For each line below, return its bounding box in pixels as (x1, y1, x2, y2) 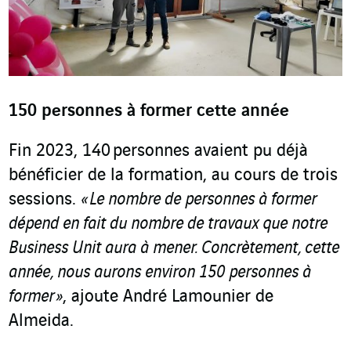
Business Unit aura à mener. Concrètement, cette (9, 238, 339, 258)
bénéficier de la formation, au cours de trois (9, 165, 338, 185)
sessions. (9, 190, 81, 209)
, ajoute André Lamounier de (63, 287, 273, 306)
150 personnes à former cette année (9, 101, 289, 121)
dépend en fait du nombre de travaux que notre (9, 214, 327, 233)
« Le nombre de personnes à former (81, 190, 317, 209)
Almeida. (9, 311, 74, 331)
